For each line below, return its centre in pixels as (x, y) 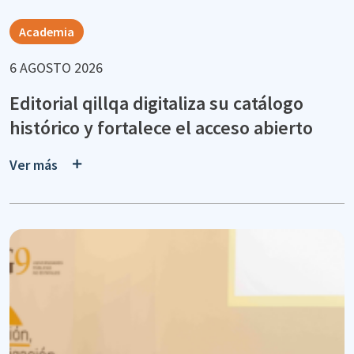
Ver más (34, 165)
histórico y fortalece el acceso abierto (161, 127)
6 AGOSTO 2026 (56, 67)
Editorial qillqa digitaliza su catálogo (156, 103)
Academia (47, 31)
